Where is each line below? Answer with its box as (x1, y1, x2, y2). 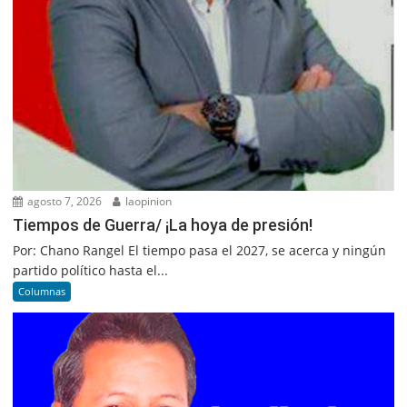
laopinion (123, 193, 173, 209)
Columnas (18, 283, 66, 298)
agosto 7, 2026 (25, 193, 103, 209)
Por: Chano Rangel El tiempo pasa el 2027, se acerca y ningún (13, 241, 387, 259)
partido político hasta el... (13, 261, 169, 279)
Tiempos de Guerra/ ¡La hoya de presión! (13, 214, 313, 234)
